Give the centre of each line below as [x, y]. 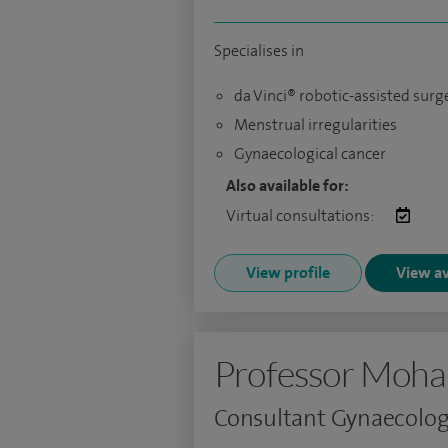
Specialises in [259, 51]
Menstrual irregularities [315, 125]
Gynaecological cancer [310, 154]
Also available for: [287, 186]
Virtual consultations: [301, 216]
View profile [288, 273]
